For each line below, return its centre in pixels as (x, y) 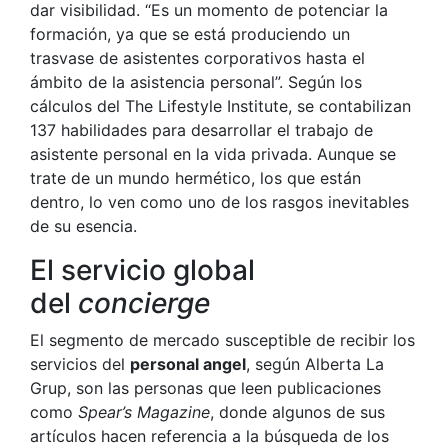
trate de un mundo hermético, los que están (195, 178)
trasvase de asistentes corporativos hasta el (197, 58)
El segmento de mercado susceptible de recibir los (222, 340)
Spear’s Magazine (144, 412)
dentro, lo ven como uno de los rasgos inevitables (219, 202)
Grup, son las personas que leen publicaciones (205, 388)
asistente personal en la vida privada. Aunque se (213, 154)
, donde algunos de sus (297, 412)
